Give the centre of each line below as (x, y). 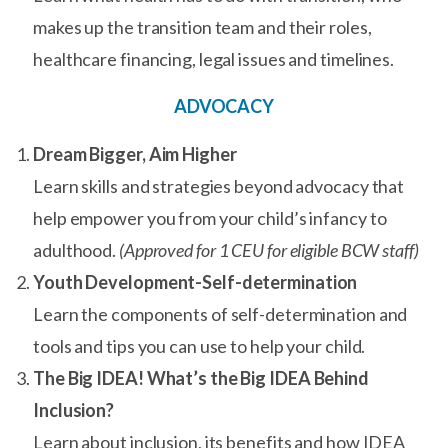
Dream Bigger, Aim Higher (135, 154)
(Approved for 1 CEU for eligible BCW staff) (268, 250)
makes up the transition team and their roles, (202, 27)
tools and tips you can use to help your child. (199, 346)
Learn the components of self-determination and (220, 314)
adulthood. (76, 250)
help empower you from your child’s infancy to (210, 218)
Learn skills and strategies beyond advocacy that (219, 186)
